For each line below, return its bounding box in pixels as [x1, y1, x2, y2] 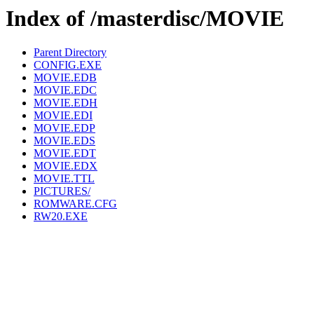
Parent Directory [34, 46, 107, 59]
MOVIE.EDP [34, 122, 95, 135]
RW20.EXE [34, 210, 88, 223]
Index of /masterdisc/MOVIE [6, 6, 284, 31]
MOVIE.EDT [34, 147, 96, 160]
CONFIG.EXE [34, 59, 102, 71]
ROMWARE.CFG [34, 198, 117, 210]
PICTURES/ [34, 185, 90, 198]
